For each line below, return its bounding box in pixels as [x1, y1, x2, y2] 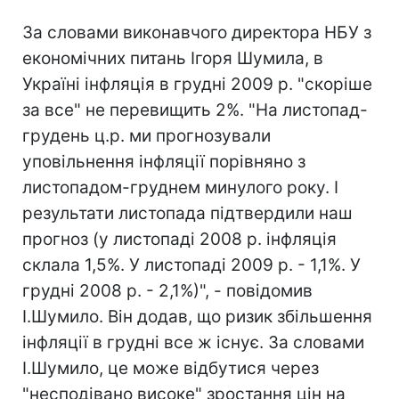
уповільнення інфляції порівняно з [22, 151, 305, 172]
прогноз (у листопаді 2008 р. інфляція [22, 228, 337, 249]
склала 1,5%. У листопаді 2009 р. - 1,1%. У [22, 254, 361, 275]
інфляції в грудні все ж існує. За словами [22, 331, 364, 353]
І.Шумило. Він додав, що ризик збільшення [22, 305, 372, 327]
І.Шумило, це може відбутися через [22, 357, 319, 379]
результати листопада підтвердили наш [22, 202, 353, 224]
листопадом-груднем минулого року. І [22, 176, 338, 198]
